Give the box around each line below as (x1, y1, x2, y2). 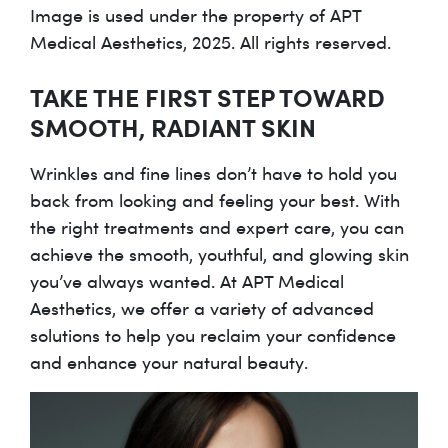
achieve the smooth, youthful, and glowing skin (30, 242, 409, 267)
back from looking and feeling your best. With (30, 188, 400, 213)
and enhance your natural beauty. (30, 350, 308, 375)
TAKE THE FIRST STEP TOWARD (30, 79, 385, 115)
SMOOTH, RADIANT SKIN (30, 109, 316, 145)
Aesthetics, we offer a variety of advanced (30, 296, 374, 321)
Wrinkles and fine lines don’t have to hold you (30, 161, 397, 186)
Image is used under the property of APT (30, 3, 361, 28)
